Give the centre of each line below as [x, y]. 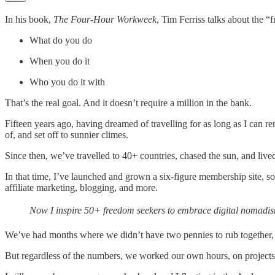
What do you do [61, 41]
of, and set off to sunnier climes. [67, 135]
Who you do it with [67, 82]
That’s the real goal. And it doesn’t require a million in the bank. [128, 103]
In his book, [29, 20]
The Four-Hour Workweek [105, 20]
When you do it [60, 61]
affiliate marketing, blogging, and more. [81, 188]
